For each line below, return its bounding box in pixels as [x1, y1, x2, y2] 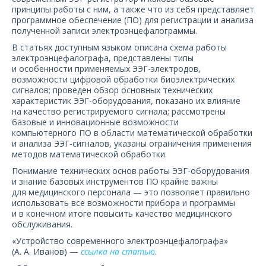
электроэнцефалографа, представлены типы [12, 52, 194, 64]
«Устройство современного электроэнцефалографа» [12, 235, 228, 246]
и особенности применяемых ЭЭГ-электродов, [12, 63, 201, 74]
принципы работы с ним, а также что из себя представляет [12, 4, 254, 15]
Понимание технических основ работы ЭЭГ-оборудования [12, 165, 249, 176]
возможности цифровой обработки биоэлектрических [12, 74, 235, 85]
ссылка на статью [81, 246, 155, 257]
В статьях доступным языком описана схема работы [12, 42, 227, 53]
